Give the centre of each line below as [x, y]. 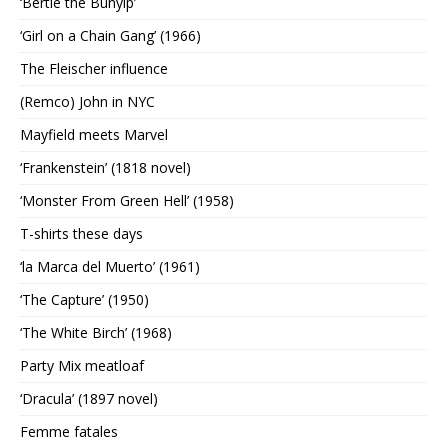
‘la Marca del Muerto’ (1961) [110, 267]
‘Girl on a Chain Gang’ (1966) [110, 36]
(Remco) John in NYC [87, 102]
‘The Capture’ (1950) [84, 300]
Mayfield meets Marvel [94, 135]
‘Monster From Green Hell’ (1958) [127, 201]
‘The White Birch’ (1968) [96, 333]
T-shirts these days [81, 234]
